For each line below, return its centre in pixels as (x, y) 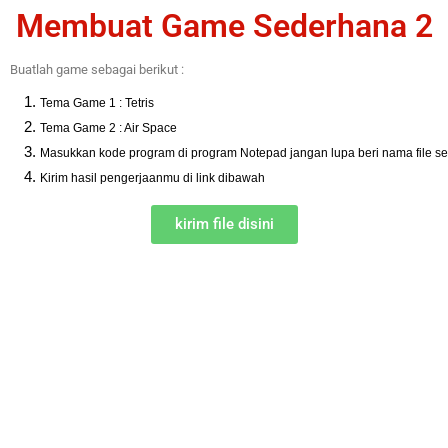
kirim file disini (224, 224)
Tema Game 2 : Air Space (108, 128)
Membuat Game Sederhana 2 (224, 26)
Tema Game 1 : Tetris (98, 103)
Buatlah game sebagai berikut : (97, 69)
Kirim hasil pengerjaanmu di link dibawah (152, 178)
